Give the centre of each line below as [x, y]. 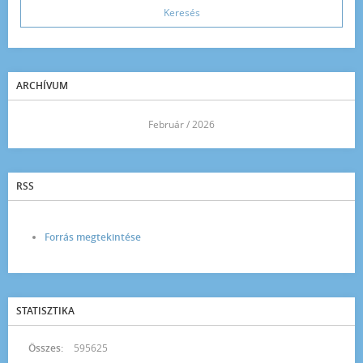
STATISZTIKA [45, 311]
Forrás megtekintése [93, 237]
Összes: [46, 348]
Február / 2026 [181, 124]
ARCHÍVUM [42, 85]
